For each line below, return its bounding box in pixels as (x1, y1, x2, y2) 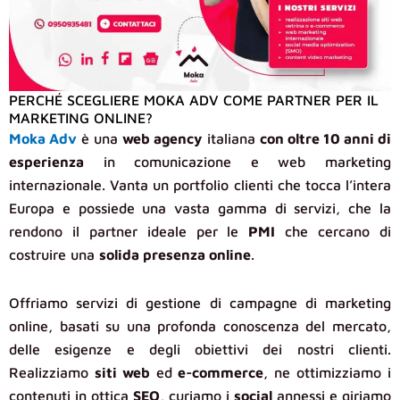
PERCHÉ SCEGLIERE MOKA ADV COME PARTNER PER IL (9, 91, 379, 108)
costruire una (9, 246, 99, 262)
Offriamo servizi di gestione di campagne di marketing (9, 294, 391, 311)
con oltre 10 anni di (259, 129, 392, 146)
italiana (202, 129, 260, 146)
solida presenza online (99, 246, 251, 262)
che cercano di (275, 222, 392, 239)
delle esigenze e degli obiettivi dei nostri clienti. (9, 340, 391, 357)
